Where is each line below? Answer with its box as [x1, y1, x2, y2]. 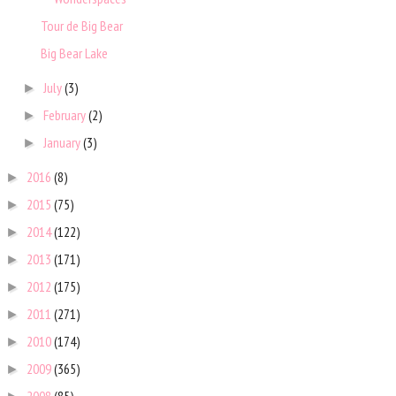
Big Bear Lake [40, 44, 108, 63]
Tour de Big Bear [40, 17, 123, 35]
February [43, 106, 89, 125]
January [43, 133, 84, 152]
